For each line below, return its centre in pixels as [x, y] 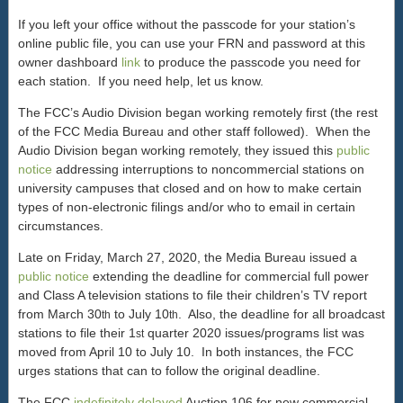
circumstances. [61, 226]
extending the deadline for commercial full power [229, 276]
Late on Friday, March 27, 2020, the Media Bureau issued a [188, 257]
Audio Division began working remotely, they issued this [177, 150]
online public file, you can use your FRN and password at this [192, 43]
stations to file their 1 [77, 333]
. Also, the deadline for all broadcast [282, 314]
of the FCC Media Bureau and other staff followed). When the [194, 131]
